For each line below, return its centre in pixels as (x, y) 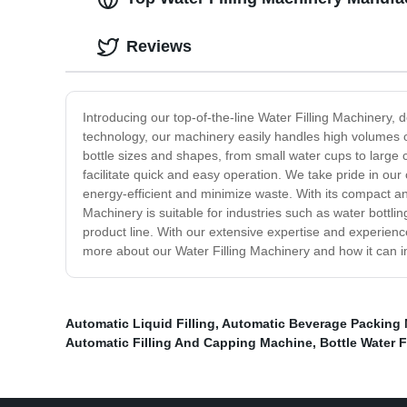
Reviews (159, 47)
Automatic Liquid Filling (140, 324)
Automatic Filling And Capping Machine (189, 343)
